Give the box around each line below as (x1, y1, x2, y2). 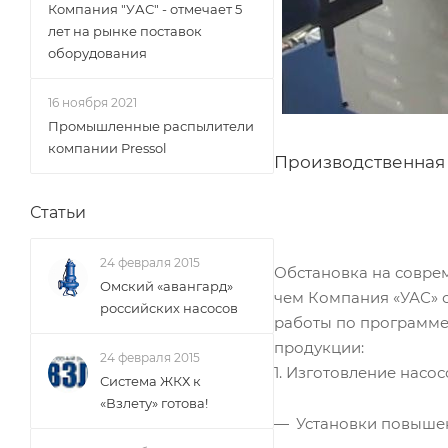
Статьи (30, 203, 86, 222)
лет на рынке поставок (48, 23, 202, 39)
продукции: (274, 338, 364, 357)
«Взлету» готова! (100, 395, 208, 411)
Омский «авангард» (100, 278, 233, 294)
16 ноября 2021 (48, 95, 137, 110)
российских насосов (100, 300, 238, 316)
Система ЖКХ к (100, 373, 201, 389)
